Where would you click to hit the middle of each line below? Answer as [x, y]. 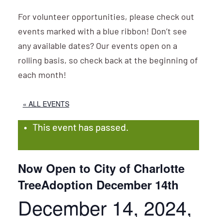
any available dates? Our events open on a [97, 47]
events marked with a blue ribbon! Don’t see [102, 32]
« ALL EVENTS [46, 104]
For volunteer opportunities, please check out [106, 18]
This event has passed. [80, 128]
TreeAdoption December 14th [98, 185]
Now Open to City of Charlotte [101, 168]
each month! [42, 76]
